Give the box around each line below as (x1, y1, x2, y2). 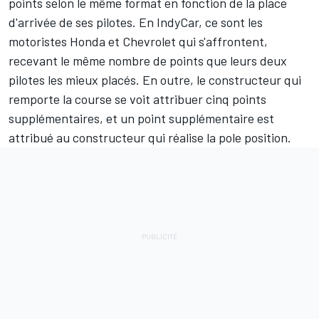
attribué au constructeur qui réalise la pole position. (9, 130, 291, 146)
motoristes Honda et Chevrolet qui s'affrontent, (9, 33, 268, 50)
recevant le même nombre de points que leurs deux (9, 53, 287, 69)
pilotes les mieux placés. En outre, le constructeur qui (9, 72, 301, 88)
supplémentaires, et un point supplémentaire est (9, 110, 274, 127)
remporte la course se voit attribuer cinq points (9, 91, 266, 108)
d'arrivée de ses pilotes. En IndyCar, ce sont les (9, 14, 263, 31)
